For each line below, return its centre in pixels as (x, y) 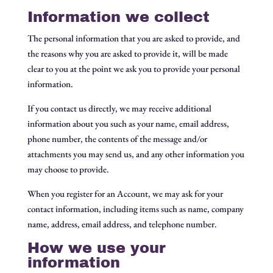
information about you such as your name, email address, (128, 123)
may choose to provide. (68, 169)
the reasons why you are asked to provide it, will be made (127, 53)
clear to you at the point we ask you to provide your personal (133, 69)
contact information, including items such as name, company (135, 209)
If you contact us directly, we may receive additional (119, 108)
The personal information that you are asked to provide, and (133, 38)
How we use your (96, 248)
